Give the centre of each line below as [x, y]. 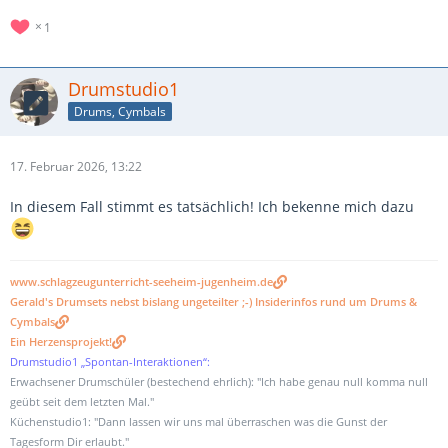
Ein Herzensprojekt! [61, 341]
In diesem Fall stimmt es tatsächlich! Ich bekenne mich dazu [212, 206]
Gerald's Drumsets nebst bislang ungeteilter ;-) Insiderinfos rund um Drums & [213, 301]
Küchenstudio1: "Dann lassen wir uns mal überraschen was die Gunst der [198, 421]
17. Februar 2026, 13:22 [76, 166]
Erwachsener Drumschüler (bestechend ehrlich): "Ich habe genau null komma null [219, 381]
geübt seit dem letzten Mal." [82, 401]
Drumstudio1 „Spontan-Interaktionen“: [110, 361]
